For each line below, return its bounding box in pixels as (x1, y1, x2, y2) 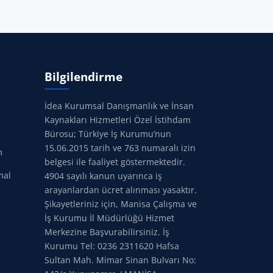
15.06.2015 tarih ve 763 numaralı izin (44, 142, 196, 154)
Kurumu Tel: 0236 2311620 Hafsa (44, 240, 179, 252)
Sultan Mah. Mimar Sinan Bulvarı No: (44, 254, 196, 266)
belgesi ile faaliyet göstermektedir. (44, 156, 185, 168)
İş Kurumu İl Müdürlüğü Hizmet (44, 212, 174, 224)
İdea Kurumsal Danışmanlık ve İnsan (44, 100, 194, 112)
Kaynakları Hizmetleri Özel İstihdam (44, 114, 191, 126)
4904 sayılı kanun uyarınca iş (44, 170, 162, 182)
